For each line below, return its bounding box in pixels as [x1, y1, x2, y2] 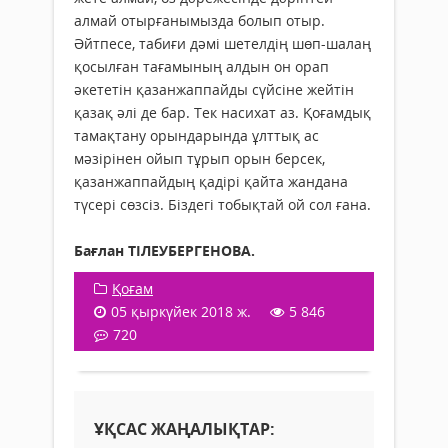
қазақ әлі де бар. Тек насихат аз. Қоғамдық [74, 102, 371, 122]
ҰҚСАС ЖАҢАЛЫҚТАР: [94, 417, 275, 440]
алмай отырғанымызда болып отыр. [74, 10, 325, 30]
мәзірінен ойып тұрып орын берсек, [74, 148, 325, 168]
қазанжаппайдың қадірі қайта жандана [74, 171, 348, 191]
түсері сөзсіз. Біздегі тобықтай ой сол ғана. [74, 194, 371, 214]
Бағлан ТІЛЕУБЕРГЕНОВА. [74, 240, 255, 260]
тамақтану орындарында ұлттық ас [74, 125, 319, 145]
